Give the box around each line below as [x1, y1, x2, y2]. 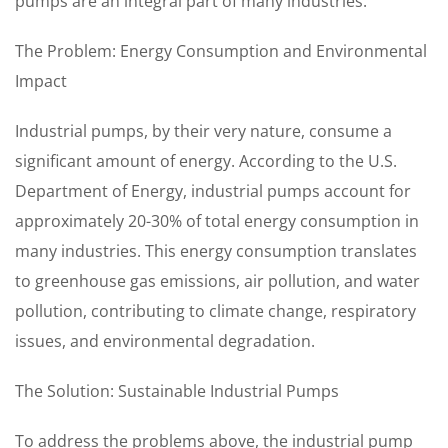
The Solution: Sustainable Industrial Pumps [15, 380, 339, 402]
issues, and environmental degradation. [15, 330, 315, 352]
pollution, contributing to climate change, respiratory [15, 300, 416, 322]
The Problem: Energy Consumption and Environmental [15, 40, 427, 62]
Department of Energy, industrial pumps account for [15, 180, 411, 202]
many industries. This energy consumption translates [15, 240, 417, 262]
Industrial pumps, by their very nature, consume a [15, 120, 392, 142]
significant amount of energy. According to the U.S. [15, 150, 397, 172]
